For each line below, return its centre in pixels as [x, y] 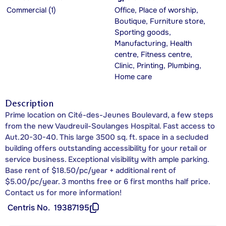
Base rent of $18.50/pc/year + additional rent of [91, 170]
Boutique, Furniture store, [160, 21]
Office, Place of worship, [156, 10]
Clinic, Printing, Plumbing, [158, 66]
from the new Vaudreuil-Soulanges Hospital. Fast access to [110, 126]
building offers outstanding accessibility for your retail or [106, 148]
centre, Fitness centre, [153, 54]
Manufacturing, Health [153, 43]
